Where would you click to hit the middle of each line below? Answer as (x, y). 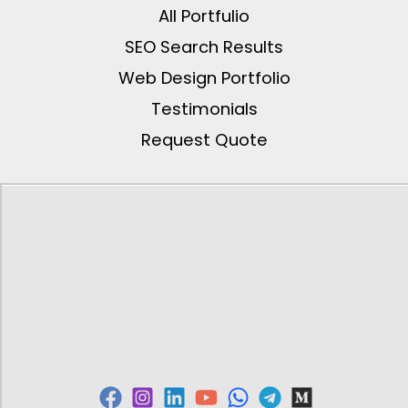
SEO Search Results (204, 46)
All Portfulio (204, 15)
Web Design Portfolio (204, 77)
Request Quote (204, 139)
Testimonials (204, 108)
